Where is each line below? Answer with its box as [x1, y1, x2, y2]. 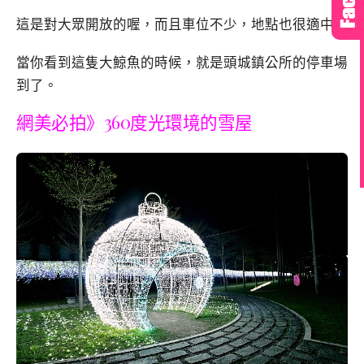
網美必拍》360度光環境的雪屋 [16, 110, 253, 133]
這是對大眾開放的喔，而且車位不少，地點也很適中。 [16, 15, 348, 34]
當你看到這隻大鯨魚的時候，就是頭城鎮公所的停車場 [16, 52, 348, 71]
